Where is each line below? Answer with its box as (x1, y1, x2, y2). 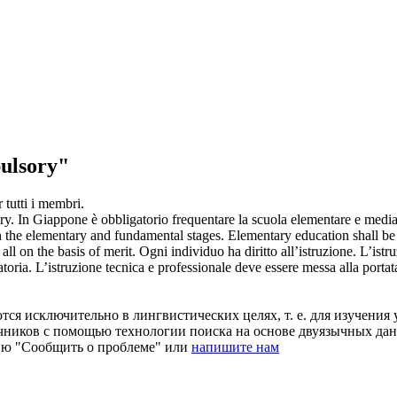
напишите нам (191, 339, 279, 354)
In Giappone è (18, 211, 101, 227)
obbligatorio (101, 211, 168, 227)
